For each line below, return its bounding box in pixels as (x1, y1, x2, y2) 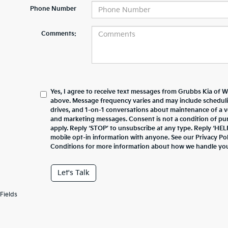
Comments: (41, 30, 76, 38)
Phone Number (30, 5, 76, 13)
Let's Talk (57, 168, 90, 177)
